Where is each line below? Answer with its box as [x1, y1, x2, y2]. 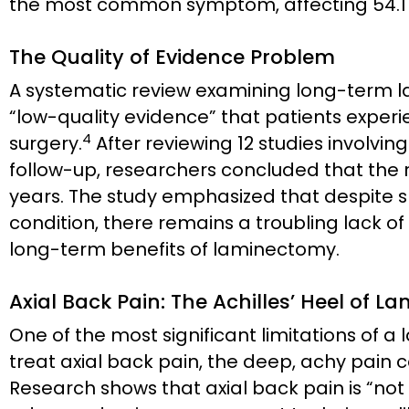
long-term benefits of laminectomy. [9, 236, 340, 263]
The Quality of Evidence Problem [9, 43, 335, 72]
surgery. [9, 131, 82, 157]
